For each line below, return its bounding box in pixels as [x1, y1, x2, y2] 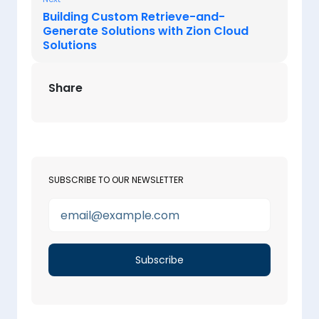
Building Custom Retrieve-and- [43, 9, 225, 26]
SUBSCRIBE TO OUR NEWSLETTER [48, 174, 184, 187]
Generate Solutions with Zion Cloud [43, 23, 249, 40]
